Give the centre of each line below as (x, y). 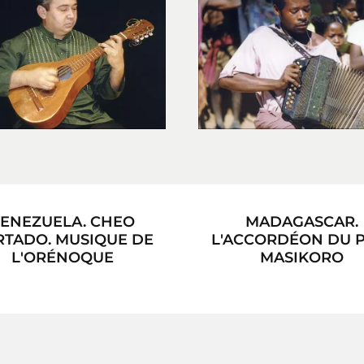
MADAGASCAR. (302, 221)
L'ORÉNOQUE (62, 257)
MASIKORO (302, 257)
